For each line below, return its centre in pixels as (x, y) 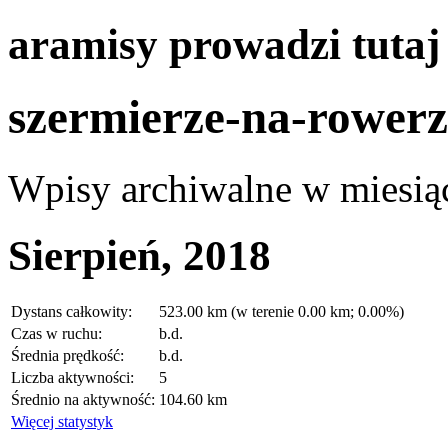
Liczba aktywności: (72, 377)
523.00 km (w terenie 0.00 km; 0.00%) (281, 311)
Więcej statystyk (62, 421)
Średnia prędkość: (67, 355)
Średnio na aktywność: (83, 399)
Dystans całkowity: (71, 311)
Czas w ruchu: (56, 333)
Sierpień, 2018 (139, 255)
